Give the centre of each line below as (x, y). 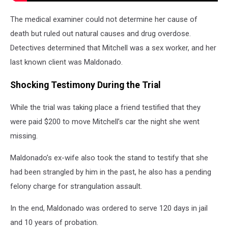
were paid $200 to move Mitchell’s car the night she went (105, 122)
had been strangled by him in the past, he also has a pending (111, 172)
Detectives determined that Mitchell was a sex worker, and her (113, 48)
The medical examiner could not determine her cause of (104, 20)
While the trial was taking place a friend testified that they (105, 108)
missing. (24, 136)
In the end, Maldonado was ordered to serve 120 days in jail (109, 208)
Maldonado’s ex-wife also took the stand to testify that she (109, 158)
